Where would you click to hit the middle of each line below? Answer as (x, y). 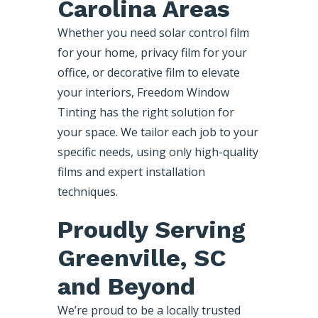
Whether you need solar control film (153, 32)
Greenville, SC (141, 257)
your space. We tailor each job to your (158, 132)
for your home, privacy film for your (152, 52)
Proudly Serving (151, 229)
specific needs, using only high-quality (158, 152)
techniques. (87, 191)
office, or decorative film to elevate (148, 72)
